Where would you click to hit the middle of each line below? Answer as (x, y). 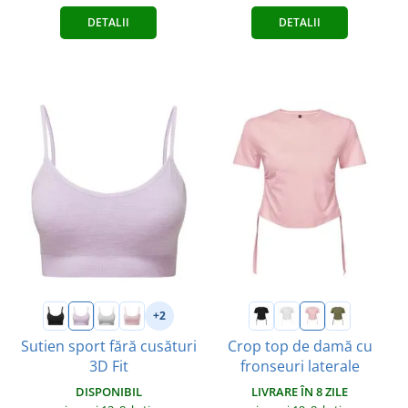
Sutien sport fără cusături (108, 346)
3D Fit (108, 366)
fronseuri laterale (300, 366)
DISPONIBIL (108, 391)
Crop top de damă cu (300, 346)
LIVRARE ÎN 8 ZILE (300, 391)
